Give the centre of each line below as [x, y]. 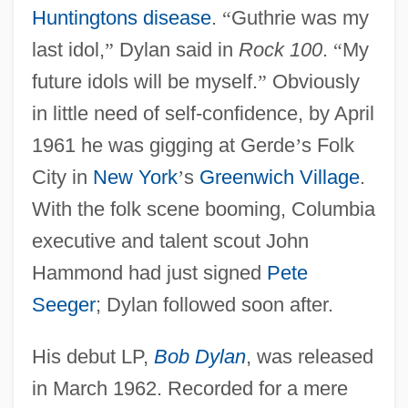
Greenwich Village [279, 177]
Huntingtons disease [121, 17]
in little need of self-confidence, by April [203, 113]
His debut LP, [92, 356]
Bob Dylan [199, 356]
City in [62, 177]
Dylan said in [176, 49]
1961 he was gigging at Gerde [163, 145]
